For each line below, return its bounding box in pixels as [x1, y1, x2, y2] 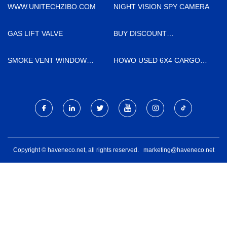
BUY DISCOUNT [113, 29, 167, 37]
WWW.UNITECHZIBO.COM [8, 2, 96, 11]
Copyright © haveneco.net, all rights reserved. [13, 146, 143, 154]
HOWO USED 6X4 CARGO [113, 56, 200, 64]
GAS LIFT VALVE [8, 29, 63, 37]
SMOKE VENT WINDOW [8, 56, 87, 64]
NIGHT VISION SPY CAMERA [113, 2, 209, 11]
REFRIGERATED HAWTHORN [113, 41, 211, 49]
